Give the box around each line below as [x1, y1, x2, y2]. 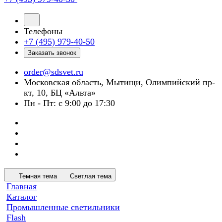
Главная [6, 181, 37, 191]
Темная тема [19, 172, 57, 180]
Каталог [6, 192, 37, 202]
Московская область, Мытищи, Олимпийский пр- [24, 77, 215, 87]
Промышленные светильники [6, 202, 120, 212]
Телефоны [24, 26, 62, 36]
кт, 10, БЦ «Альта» [24, 88, 96, 98]
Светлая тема [70, 172, 111, 180]
